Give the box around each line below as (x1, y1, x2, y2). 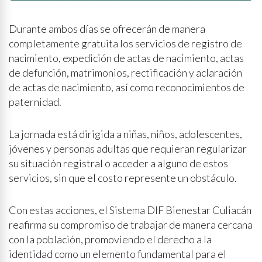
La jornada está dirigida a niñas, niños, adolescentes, (9, 127, 242, 141)
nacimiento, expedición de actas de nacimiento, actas (9, 51, 244, 65)
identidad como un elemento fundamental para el (9, 247, 226, 261)
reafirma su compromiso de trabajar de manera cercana (9, 218, 253, 232)
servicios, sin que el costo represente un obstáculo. (9, 171, 237, 185)
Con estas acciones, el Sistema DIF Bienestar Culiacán (9, 204, 251, 217)
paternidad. (9, 95, 61, 109)
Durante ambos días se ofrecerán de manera (9, 22, 205, 36)
